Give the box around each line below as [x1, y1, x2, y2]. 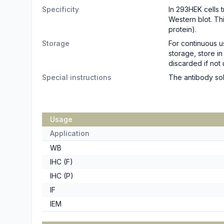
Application [50, 129, 89, 137]
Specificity [42, 5, 79, 13]
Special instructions [42, 73, 111, 81]
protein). [168, 25, 197, 33]
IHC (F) [50, 157, 73, 166]
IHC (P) [50, 171, 73, 180]
